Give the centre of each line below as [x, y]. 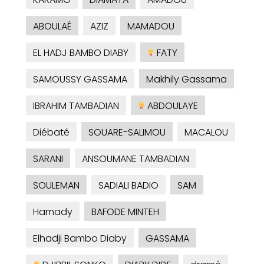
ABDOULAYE [171, 106]
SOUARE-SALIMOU [127, 133]
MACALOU [206, 133]
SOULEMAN [56, 186]
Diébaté [51, 133]
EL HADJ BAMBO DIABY [81, 53]
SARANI [48, 159]
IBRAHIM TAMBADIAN [76, 106]
